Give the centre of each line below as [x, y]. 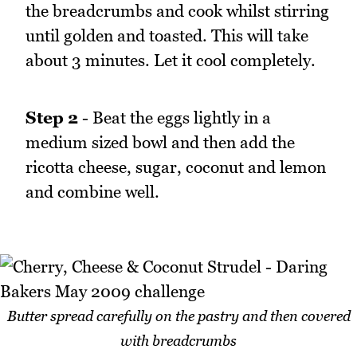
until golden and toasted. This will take [167, 35]
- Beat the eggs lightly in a [175, 118]
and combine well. [92, 192]
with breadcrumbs [178, 340]
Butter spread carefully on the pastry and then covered [178, 316]
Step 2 [52, 118]
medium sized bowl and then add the [160, 143]
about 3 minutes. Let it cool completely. [171, 60]
